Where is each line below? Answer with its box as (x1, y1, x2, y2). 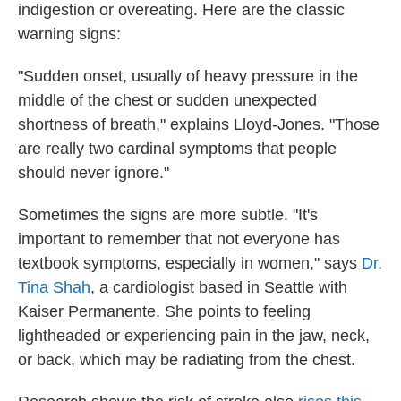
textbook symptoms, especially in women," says (18, 254, 362, 272)
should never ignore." (18, 164, 169, 182)
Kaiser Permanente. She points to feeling (18, 303, 311, 320)
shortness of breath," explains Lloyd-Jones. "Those (18, 115, 380, 133)
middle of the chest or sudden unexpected (18, 91, 317, 109)
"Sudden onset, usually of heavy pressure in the (18, 67, 358, 85)
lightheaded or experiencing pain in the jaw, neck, (18, 327, 370, 345)
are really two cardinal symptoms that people (18, 140, 337, 158)
